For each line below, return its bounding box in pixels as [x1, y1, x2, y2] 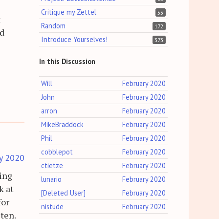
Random [41, 21, 66, 31]
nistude [41, 202, 64, 212]
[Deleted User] [41, 188, 86, 198]
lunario [41, 175, 62, 184]
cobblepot [41, 147, 73, 157]
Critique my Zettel [41, 7, 97, 17]
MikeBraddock [41, 120, 84, 130]
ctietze [41, 161, 64, 171]
